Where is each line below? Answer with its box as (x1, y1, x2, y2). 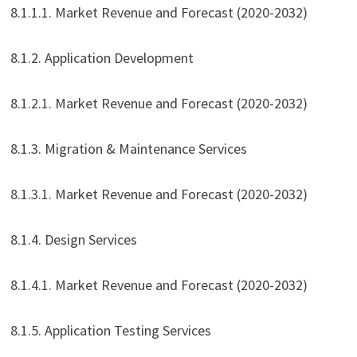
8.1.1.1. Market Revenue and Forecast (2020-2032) (10, 3, 308, 22)
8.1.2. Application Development (10, 49, 194, 68)
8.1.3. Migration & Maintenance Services (10, 139, 247, 159)
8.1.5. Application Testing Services (10, 321, 211, 340)
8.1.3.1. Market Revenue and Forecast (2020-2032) (10, 185, 308, 204)
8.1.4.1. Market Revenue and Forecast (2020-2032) (10, 276, 308, 295)
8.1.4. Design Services (10, 230, 137, 249)
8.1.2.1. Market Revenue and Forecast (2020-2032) (10, 94, 308, 113)
